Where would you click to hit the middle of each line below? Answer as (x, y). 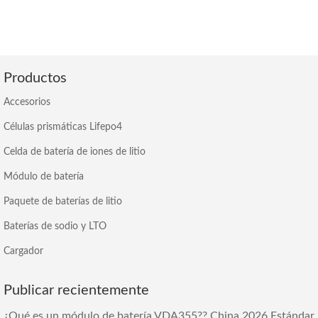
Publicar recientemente (76, 290)
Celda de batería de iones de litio (75, 152)
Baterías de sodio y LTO (55, 226)
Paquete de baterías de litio (63, 201)
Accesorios (27, 102)
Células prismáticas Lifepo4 (63, 127)
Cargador (23, 251)
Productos (35, 78)
